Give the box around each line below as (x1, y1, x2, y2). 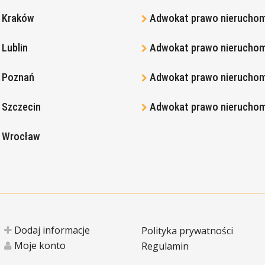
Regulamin (141, 240, 189, 253)
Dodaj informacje (11, 224, 90, 237)
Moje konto (11, 239, 66, 252)
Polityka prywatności (141, 224, 233, 237)
